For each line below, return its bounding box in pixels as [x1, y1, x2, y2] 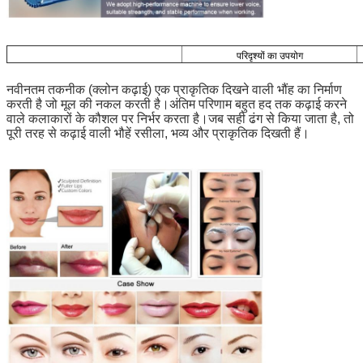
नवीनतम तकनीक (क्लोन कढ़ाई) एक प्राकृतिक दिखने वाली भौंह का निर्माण [6, 83, 342, 97]
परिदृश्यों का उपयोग [236, 50, 303, 62]
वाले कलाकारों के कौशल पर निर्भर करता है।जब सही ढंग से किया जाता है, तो [6, 112, 354, 126]
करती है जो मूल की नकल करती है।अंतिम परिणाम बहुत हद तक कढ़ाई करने [6, 97, 347, 112]
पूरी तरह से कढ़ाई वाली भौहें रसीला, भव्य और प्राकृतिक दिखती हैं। [6, 126, 310, 141]
